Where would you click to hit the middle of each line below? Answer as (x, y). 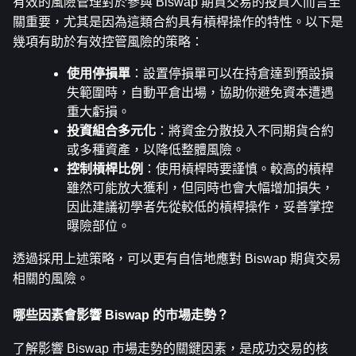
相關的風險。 (51, 279)
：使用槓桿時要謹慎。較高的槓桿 (238, 169)
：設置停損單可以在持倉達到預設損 (232, 74)
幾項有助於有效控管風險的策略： (108, 42)
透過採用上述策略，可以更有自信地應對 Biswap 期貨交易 (177, 259)
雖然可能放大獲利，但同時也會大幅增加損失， (200, 188)
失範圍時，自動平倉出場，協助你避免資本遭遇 (200, 93)
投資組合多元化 (111, 131)
